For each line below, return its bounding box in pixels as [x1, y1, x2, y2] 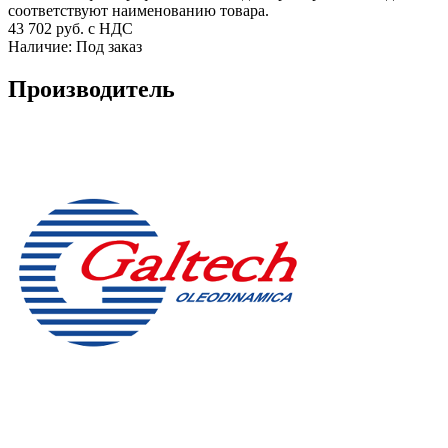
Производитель [8, 75, 175, 102]
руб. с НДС [56, 19, 133, 37]
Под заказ [76, 37, 142, 55]
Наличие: [8, 37, 76, 55]
